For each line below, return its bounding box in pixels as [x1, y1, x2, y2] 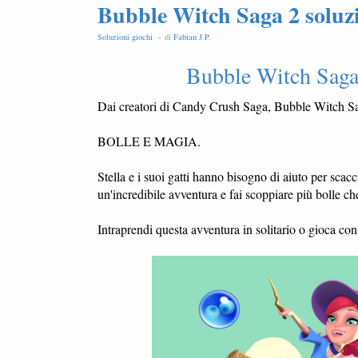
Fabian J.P [173, 31, 209, 42]
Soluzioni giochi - [97, 31, 165, 42]
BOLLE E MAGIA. [97, 132, 201, 149]
